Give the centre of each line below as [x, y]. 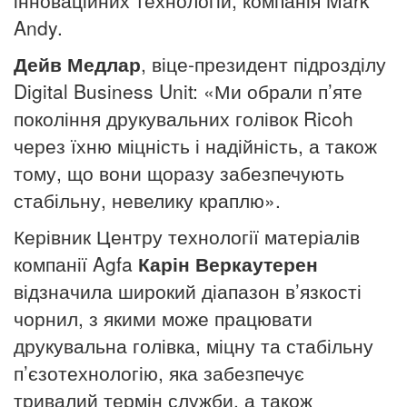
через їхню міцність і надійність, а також [195, 146]
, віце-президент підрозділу [263, 64]
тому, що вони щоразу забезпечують [179, 173]
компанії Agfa [76, 264]
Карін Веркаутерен [228, 264]
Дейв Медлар [77, 64]
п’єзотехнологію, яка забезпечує [159, 373]
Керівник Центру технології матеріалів [187, 237]
